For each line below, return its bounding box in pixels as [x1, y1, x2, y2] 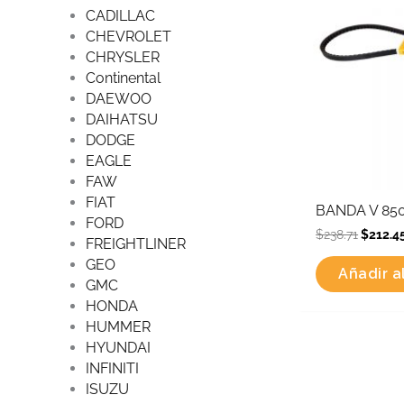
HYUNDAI [85, 338, 151, 356]
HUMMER [85, 317, 151, 335]
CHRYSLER [85, 48, 160, 66]
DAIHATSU [85, 110, 158, 128]
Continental [85, 69, 161, 87]
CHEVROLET [85, 27, 171, 45]
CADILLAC [85, 6, 155, 24]
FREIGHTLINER [85, 234, 186, 252]
